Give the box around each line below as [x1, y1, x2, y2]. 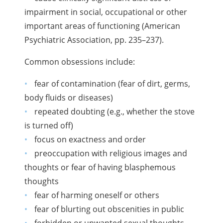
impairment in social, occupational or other [24, 6, 188, 17]
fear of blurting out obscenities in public [34, 203, 184, 215]
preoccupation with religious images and [34, 147, 187, 159]
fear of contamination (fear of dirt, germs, [34, 78, 190, 89]
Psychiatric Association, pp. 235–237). [24, 34, 164, 45]
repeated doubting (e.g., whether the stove [34, 106, 195, 117]
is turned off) [24, 119, 74, 131]
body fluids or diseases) [24, 92, 113, 103]
